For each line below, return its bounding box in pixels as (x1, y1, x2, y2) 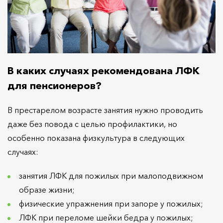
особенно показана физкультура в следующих (7, 132, 185, 143)
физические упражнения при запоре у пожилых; (19, 198, 203, 209)
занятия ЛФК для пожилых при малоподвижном (19, 170, 203, 181)
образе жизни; (19, 184, 75, 195)
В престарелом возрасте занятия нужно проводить (7, 105, 203, 115)
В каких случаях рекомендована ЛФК (7, 64, 200, 77)
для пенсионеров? (7, 79, 102, 92)
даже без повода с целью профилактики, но (7, 118, 177, 129)
